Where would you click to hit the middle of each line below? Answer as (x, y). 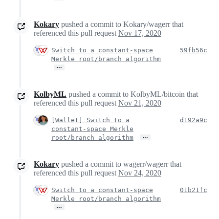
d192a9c (194, 120)
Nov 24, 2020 (140, 173)
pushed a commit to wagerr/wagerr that (120, 164)
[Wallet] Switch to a (90, 120)
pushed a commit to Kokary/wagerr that (121, 24)
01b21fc (194, 190)
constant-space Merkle (92, 129)
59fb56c (194, 50)
